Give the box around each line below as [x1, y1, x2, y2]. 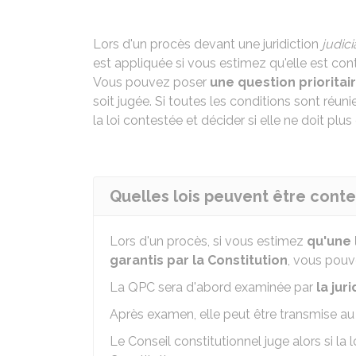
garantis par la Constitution [110, 253, 288, 268]
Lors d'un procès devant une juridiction [93, 37, 322, 52]
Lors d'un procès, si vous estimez [110, 234, 307, 249]
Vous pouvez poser [93, 75, 210, 90]
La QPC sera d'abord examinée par [110, 280, 316, 295]
